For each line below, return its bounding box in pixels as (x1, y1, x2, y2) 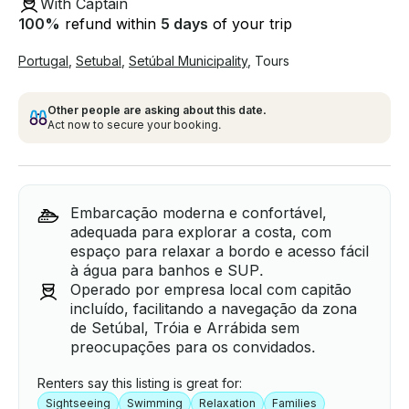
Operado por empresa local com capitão (70, 280, 351, 299)
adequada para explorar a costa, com (70, 223, 331, 242)
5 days (161, 15, 208, 34)
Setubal (76, 53, 121, 69)
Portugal (18, 53, 68, 69)
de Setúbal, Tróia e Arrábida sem (70, 319, 299, 338)
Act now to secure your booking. (47, 118, 221, 132)
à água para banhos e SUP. (70, 261, 264, 280)
